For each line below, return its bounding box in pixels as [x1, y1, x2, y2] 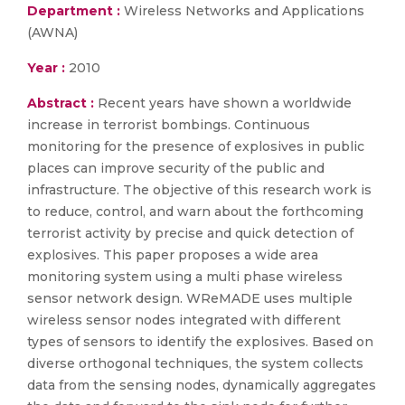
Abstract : [27, 95, 98, 111]
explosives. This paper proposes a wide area [27, 247, 318, 263]
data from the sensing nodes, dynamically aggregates [27, 377, 376, 393]
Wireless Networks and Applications [120, 3, 364, 19]
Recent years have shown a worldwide [98, 95, 352, 111]
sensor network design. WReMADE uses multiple [27, 290, 353, 306]
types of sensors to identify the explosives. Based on [27, 334, 373, 350]
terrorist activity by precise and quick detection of [27, 225, 353, 241]
